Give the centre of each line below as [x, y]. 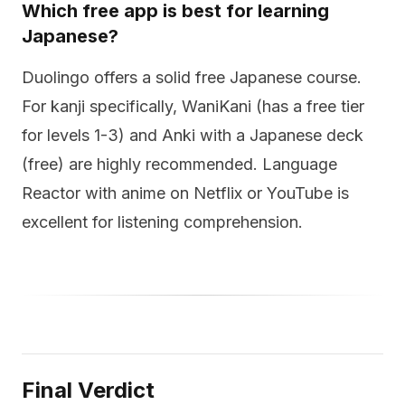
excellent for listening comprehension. [162, 222]
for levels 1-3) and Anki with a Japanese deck [193, 135]
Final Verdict [88, 390]
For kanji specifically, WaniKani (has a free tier [193, 106]
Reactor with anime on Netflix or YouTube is [185, 193]
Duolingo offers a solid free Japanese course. [192, 77]
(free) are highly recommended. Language [179, 164]
